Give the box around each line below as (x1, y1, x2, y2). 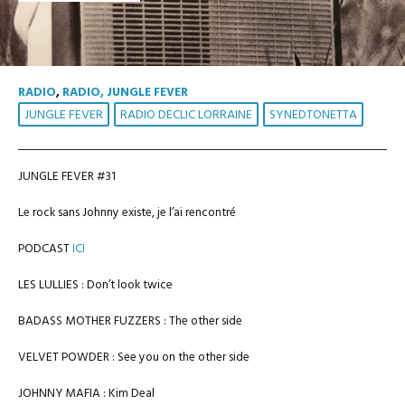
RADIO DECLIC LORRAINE (120, 105, 252, 126)
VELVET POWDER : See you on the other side (18, 348, 250, 367)
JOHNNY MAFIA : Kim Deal (18, 384, 155, 403)
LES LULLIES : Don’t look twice (18, 276, 173, 295)
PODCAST (18, 240, 72, 259)
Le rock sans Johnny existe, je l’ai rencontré (18, 203, 236, 222)
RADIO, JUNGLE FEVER (62, 83, 188, 102)
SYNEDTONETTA (269, 105, 357, 126)
